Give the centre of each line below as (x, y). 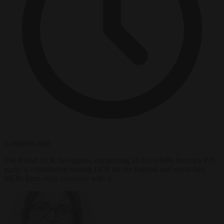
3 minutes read (27, 143)
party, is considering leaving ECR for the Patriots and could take (105, 169)
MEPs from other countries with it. (58, 178)
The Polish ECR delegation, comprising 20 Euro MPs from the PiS (109, 160)
